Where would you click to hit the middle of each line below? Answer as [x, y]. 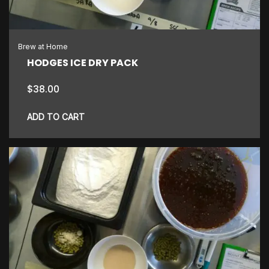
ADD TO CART [56, 117]
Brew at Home [43, 47]
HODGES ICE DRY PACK [83, 63]
